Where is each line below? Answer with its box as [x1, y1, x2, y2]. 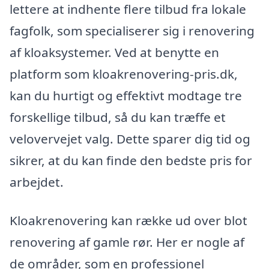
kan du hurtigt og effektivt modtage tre [10, 86, 242, 104]
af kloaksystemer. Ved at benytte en [10, 43, 219, 61]
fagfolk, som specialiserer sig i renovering [10, 22, 255, 39]
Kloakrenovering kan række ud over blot [10, 211, 247, 229]
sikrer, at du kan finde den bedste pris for [10, 151, 252, 169]
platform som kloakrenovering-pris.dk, [10, 65, 238, 82]
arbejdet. [10, 173, 64, 190]
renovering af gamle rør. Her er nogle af [10, 233, 244, 250]
